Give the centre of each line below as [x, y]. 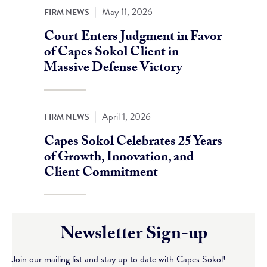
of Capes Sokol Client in [111, 53]
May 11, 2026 [127, 12]
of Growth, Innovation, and [119, 158]
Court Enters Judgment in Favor [133, 38]
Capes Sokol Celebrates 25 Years [133, 143]
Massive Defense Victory [113, 69]
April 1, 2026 [126, 117]
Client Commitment [101, 174]
